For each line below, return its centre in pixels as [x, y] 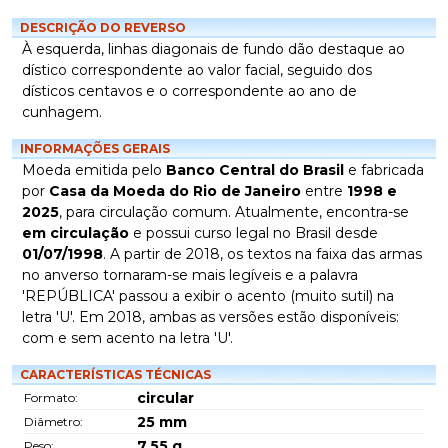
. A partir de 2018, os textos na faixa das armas [262, 254]
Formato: [51, 397]
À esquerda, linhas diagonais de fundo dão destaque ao [213, 49]
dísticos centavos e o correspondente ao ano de [189, 91]
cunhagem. [62, 112]
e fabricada [384, 170]
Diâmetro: [53, 421]
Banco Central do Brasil [255, 170]
